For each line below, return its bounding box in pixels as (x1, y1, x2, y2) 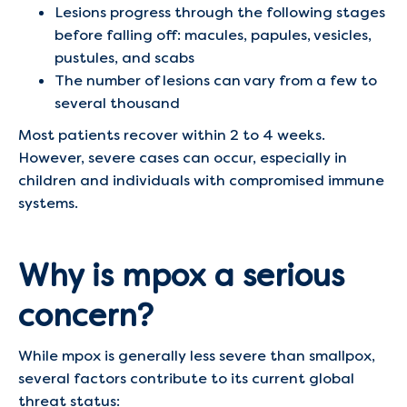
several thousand (55, 94, 180, 113)
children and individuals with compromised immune (18, 171, 384, 190)
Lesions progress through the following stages (55, 3, 385, 22)
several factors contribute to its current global (18, 369, 354, 388)
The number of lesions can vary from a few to (55, 71, 377, 90)
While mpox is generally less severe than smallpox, (18, 346, 375, 365)
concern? (18, 295, 154, 335)
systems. (18, 194, 78, 213)
